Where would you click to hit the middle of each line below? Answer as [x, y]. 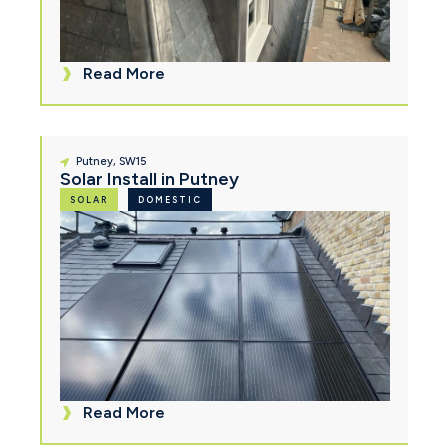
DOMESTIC [170, 200]
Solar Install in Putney [149, 179]
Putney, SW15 [111, 162]
